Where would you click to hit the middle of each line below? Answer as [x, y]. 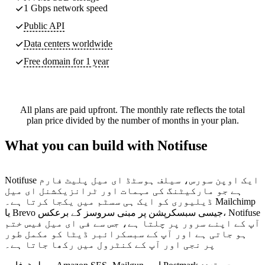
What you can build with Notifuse [106, 145]
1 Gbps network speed [66, 8]
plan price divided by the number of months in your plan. [132, 120]
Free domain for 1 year [66, 61]
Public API [44, 25]
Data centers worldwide [68, 43]
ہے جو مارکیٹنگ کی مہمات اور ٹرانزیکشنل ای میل [124, 190]
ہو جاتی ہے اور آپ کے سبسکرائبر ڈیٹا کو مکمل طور [126, 234]
